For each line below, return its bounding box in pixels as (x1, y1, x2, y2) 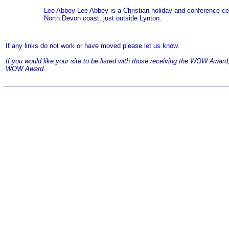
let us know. (144, 41, 179, 50)
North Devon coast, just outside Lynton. (44, 14, 162, 22)
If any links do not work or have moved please (6, 41, 144, 50)
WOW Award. (6, 64, 45, 73)
